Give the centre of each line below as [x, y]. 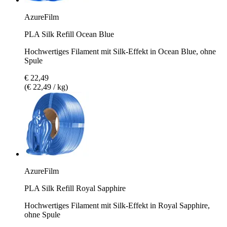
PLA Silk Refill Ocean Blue [69, 34]
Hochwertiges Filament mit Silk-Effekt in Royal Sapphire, [117, 205]
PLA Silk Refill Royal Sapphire [75, 188]
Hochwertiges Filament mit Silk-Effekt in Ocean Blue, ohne [120, 51]
